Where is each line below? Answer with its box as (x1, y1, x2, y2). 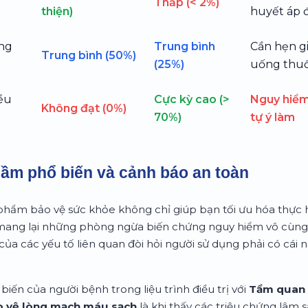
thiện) (41, 4, 73, 18)
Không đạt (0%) (41, 101, 126, 115)
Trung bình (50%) (41, 48, 136, 62)
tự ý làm (250, 110, 295, 124)
